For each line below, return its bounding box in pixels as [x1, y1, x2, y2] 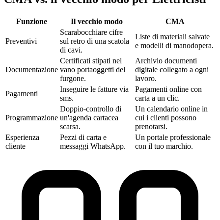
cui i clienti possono [135, 113, 196, 122]
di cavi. [60, 46, 82, 55]
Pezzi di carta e [60, 133, 107, 142]
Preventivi [5, 37, 37, 46]
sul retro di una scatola [60, 37, 129, 46]
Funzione [16, 17, 47, 26]
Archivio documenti [135, 56, 197, 65]
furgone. [60, 74, 86, 83]
